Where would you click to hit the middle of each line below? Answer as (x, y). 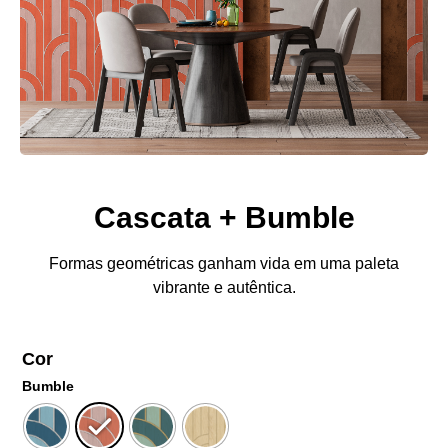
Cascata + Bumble (224, 217)
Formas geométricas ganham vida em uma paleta (224, 263)
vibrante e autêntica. (224, 287)
